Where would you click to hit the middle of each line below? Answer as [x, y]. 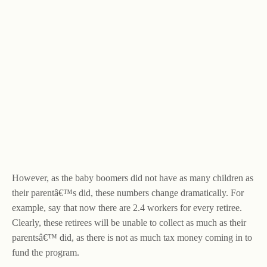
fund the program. [46, 252]
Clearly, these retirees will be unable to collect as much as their [129, 223]
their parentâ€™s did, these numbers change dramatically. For [128, 193]
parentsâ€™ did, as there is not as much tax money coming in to [132, 237]
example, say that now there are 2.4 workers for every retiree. [127, 208]
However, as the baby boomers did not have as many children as [133, 178]
